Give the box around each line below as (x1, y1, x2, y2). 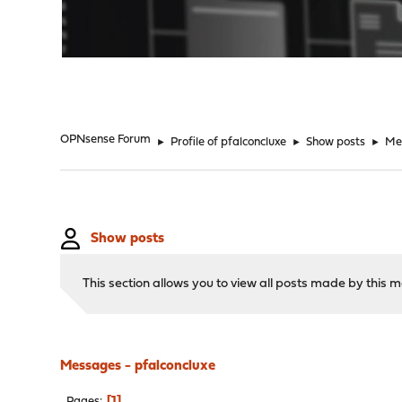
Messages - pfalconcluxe (60, 359, 216, 373)
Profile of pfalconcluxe (170, 136, 287, 148)
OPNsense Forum (60, 134, 152, 145)
